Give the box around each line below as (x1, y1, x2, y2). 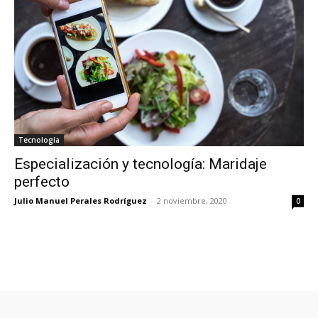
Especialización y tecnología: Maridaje (14, 155, 267, 172)
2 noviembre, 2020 (157, 194, 227, 206)
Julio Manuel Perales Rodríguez (14, 194, 147, 206)
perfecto (14, 172, 70, 190)
